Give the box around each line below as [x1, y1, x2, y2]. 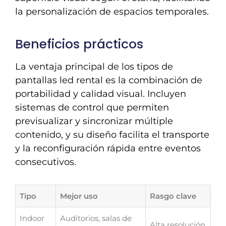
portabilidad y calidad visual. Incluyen [15, 88, 186, 99]
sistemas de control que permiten [15, 101, 169, 113]
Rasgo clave [150, 191, 196, 201]
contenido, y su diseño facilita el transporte [15, 129, 209, 140]
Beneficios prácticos [15, 35, 143, 53]
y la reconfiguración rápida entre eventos [15, 142, 201, 154]
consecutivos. [15, 156, 76, 167]
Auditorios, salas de [60, 213, 132, 223]
